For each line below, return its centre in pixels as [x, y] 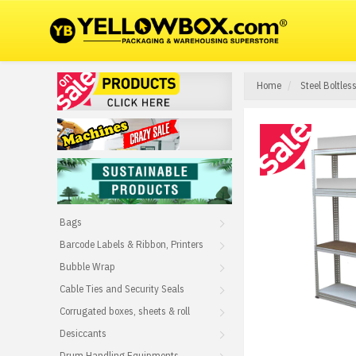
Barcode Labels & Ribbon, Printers [132, 244]
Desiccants [83, 333]
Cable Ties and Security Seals [122, 289]
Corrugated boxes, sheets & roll [125, 311]
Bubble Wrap [87, 267]
